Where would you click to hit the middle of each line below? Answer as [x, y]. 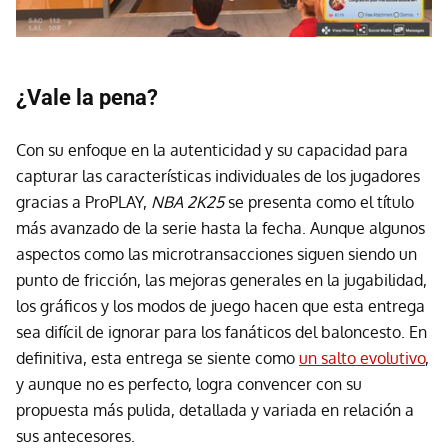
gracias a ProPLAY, [83, 202]
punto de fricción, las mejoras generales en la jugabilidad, [221, 280]
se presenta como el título [319, 202]
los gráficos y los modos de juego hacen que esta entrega [220, 306]
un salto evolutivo [362, 358]
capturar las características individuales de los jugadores [218, 176]
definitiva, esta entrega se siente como [157, 358]
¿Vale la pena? [87, 98]
